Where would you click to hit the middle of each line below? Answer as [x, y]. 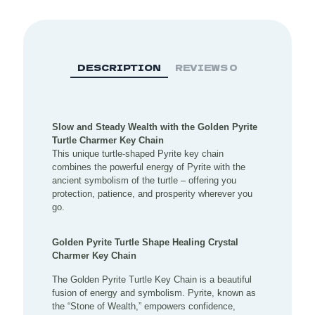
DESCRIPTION [119, 67]
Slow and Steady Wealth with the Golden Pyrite [155, 127]
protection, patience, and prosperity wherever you [153, 193]
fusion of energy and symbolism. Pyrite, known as [154, 292]
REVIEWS [202, 67]
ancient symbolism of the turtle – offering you [144, 180]
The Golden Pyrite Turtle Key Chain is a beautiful [152, 279]
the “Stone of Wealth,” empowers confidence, [144, 306]
